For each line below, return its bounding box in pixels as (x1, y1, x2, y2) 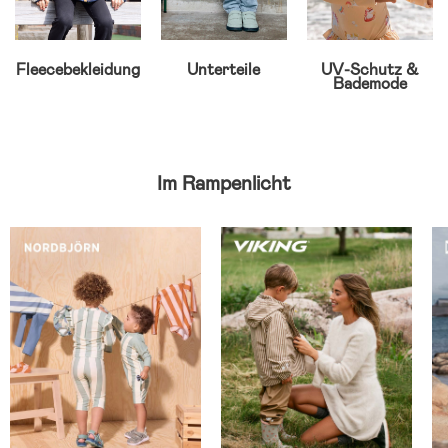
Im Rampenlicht (157, 170, 291, 197)
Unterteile (187, 59, 261, 81)
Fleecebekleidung (15, 59, 140, 81)
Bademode (332, 73, 407, 95)
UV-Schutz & (320, 59, 419, 81)
